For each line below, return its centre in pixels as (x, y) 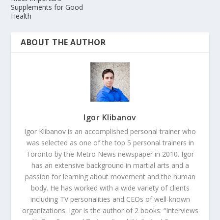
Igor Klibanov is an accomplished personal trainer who (110, 132)
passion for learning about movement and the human (110, 177)
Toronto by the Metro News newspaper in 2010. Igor (110, 154)
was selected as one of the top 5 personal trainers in (110, 143)
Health (21, 16)
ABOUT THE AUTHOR (63, 42)
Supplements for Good (47, 7)
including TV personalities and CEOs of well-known (110, 199)
